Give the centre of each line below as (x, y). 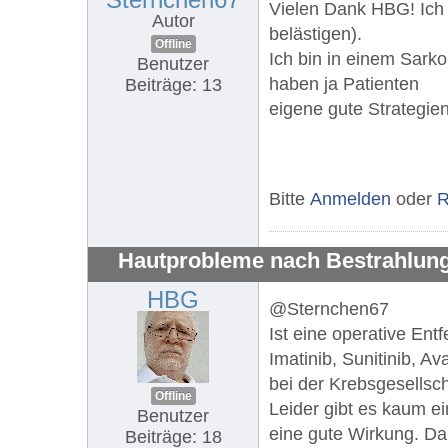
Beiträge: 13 (173, 84)
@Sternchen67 (329, 308)
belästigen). (315, 33)
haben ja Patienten (344, 83)
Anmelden (350, 198)
